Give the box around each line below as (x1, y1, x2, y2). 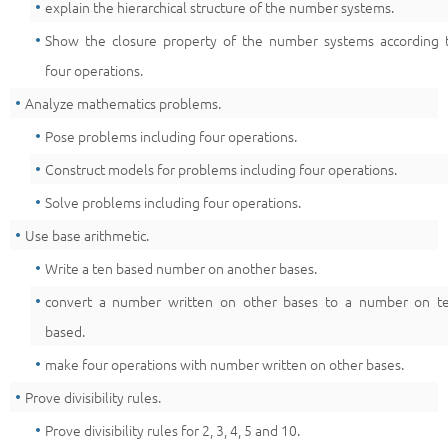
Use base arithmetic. (25, 225, 149, 245)
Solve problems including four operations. (45, 192, 301, 212)
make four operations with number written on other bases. (45, 354, 404, 374)
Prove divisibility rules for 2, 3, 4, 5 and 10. (45, 420, 300, 440)
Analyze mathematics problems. (25, 93, 221, 113)
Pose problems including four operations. (45, 126, 297, 146)
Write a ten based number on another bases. (45, 258, 317, 278)
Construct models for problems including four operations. (45, 159, 397, 179)
